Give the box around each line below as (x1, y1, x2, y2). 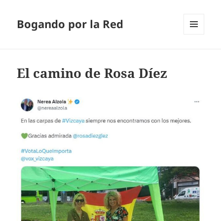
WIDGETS (184, 51, 212, 60)
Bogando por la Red (17, 16, 124, 32)
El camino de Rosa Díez (17, 64, 168, 82)
